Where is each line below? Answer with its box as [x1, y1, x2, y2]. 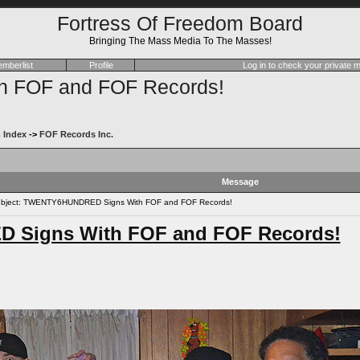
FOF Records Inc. [39, 129, 113, 139]
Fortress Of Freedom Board [57, 12, 303, 35]
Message [222, 177, 259, 186]
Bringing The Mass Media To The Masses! [88, 35, 272, 47]
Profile [89, 60, 113, 70]
